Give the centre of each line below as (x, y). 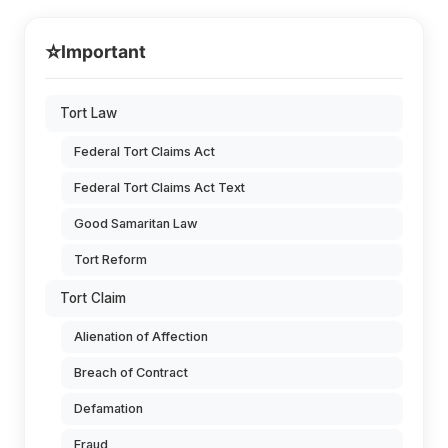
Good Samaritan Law (136, 223)
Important (103, 51)
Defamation (108, 408)
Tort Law (88, 112)
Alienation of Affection (141, 336)
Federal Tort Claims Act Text (159, 187)
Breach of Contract (131, 372)
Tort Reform (110, 259)
